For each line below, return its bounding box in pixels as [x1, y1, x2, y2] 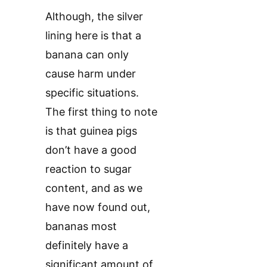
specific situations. [45, 86, 139, 99]
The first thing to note [45, 105, 157, 118]
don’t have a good [45, 143, 136, 156]
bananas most [45, 219, 117, 232]
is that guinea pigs [45, 124, 137, 137]
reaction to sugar [45, 162, 132, 175]
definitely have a [45, 238, 128, 252]
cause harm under [45, 67, 136, 80]
